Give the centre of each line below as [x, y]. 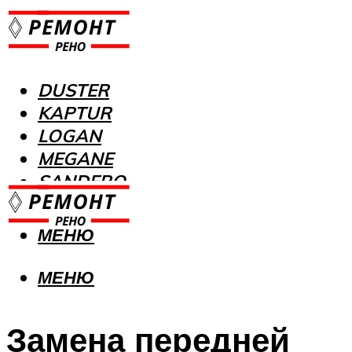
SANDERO [82, 181]
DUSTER [73, 90]
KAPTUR [75, 113]
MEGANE [75, 159]
